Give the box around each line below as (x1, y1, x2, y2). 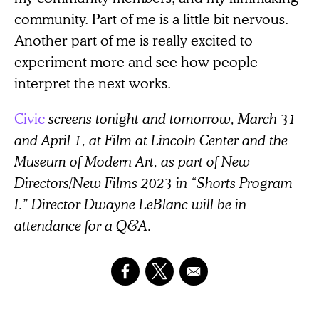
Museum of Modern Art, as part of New (14, 152, 250, 171)
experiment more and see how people (14, 52, 258, 71)
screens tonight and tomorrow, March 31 (48, 109, 296, 128)
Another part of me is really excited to (14, 31, 253, 50)
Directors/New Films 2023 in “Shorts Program (14, 173, 293, 192)
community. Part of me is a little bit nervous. (14, 9, 288, 28)
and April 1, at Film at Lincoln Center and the (14, 130, 288, 150)
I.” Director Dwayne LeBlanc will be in (14, 194, 246, 214)
